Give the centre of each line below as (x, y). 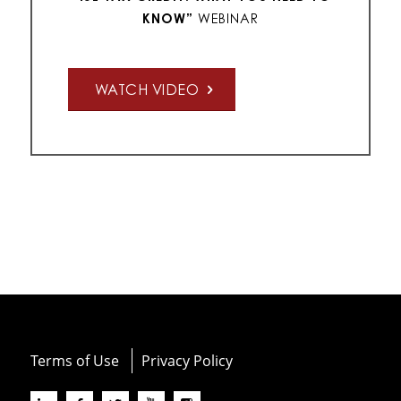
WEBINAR (226, 18)
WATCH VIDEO (147, 89)
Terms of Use (74, 360)
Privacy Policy (187, 360)
